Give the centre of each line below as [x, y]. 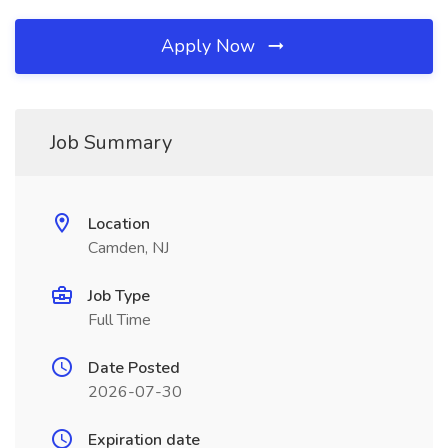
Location [119, 224]
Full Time [119, 320]
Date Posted [134, 368]
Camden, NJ [128, 248]
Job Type [119, 296]
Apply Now [210, 46]
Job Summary [111, 142]
